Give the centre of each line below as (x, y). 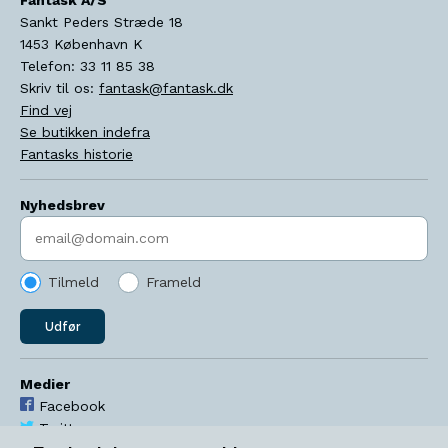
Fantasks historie (76, 153)
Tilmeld (73, 282)
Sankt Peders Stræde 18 (101, 21)
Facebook (72, 406)
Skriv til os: (59, 87)
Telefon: (50, 65)
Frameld (173, 282)
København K (98, 43)
